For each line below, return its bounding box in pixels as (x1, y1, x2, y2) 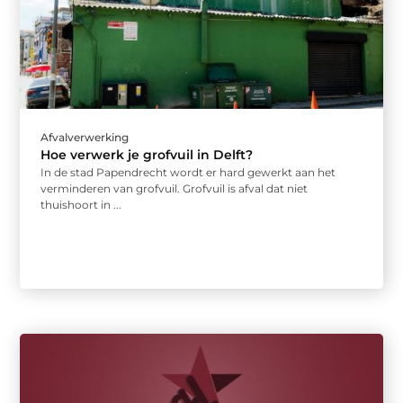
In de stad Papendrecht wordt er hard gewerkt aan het (40, 166, 336, 180)
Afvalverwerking (40, 130, 130, 145)
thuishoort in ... (40, 198, 122, 212)
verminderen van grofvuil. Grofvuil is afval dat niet (40, 182, 309, 196)
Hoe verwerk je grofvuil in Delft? (40, 147, 254, 164)
